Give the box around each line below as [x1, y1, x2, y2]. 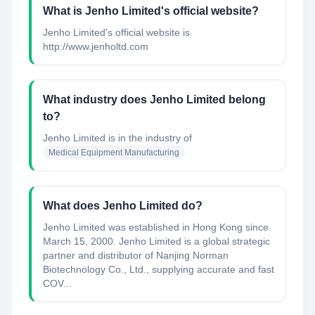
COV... [43, 278, 72, 289]
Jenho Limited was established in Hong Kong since [43, 221, 269, 233]
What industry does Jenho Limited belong [43, 94, 266, 105]
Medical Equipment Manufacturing [49, 148, 179, 157]
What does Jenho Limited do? [43, 200, 202, 212]
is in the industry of [105, 132, 192, 143]
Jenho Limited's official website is [43, 27, 190, 38]
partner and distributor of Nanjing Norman [43, 250, 229, 261]
